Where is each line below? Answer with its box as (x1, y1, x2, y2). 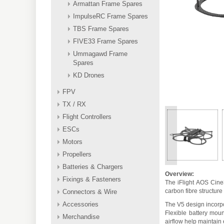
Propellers (62, 150, 91, 158)
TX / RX (62, 100, 86, 108)
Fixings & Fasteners (62, 175, 121, 183)
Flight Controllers (62, 113, 111, 120)
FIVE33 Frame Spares (73, 37, 138, 45)
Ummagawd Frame (73, 50, 127, 57)
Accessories (62, 200, 98, 208)
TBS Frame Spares (73, 25, 129, 32)
